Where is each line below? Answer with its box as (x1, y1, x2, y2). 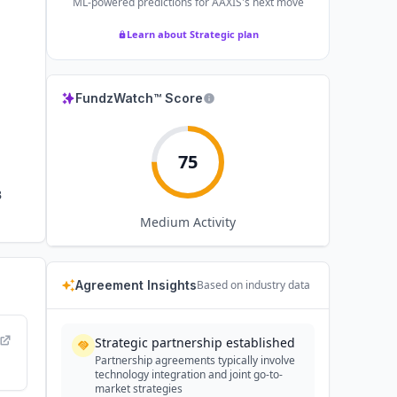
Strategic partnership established (95, 334, 295, 351)
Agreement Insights (75, 277, 197, 292)
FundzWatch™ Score (75, 90, 203, 105)
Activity (190, 214, 236, 230)
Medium (140, 214, 190, 230)
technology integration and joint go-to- (95, 367, 283, 382)
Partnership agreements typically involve (95, 353, 295, 368)
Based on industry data (197, 277, 310, 292)
